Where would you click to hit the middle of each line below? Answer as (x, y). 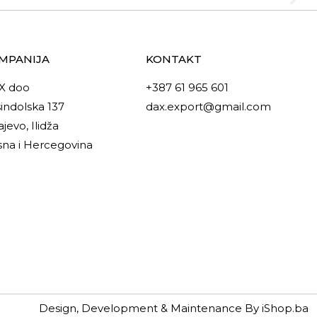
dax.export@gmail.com (208, 107)
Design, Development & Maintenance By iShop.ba (174, 309)
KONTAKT (173, 59)
